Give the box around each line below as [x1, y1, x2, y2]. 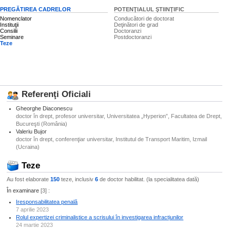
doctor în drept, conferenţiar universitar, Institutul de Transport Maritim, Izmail [16, 136, 207, 142]
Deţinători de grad [114, 22, 158, 28]
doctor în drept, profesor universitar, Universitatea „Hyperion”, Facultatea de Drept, [16, 113, 222, 119]
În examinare [6, 187, 41, 194]
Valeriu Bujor [16, 128, 47, 135]
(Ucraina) [16, 144, 40, 150]
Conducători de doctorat [114, 15, 174, 22]
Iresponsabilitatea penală [16, 198, 78, 205]
